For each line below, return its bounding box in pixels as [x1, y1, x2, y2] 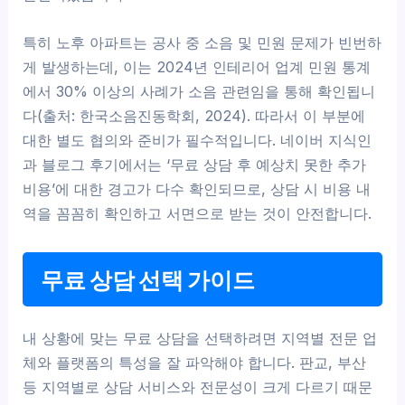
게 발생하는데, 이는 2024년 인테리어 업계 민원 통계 [23, 58, 372, 77]
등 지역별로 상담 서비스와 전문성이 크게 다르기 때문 [23, 378, 373, 397]
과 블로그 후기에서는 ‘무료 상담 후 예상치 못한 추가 [23, 155, 367, 174]
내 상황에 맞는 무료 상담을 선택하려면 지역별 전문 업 [23, 329, 378, 348]
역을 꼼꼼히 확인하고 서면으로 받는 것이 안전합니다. [23, 204, 372, 223]
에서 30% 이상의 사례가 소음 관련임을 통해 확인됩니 [23, 82, 376, 101]
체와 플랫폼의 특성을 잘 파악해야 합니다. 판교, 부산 [23, 353, 367, 372]
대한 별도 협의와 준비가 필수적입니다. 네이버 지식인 [23, 131, 372, 150]
